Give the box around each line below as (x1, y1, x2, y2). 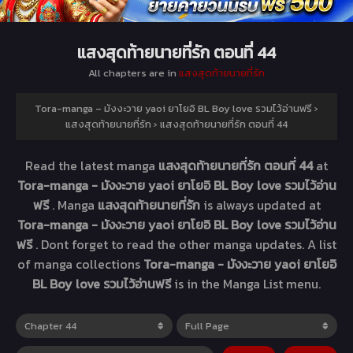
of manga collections (17, 254, 143, 273)
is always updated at (203, 195, 321, 214)
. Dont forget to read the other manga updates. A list (35, 234, 336, 254)
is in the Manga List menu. (174, 273, 321, 293)
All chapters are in (88, 65, 179, 80)
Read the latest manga (25, 155, 158, 175)
